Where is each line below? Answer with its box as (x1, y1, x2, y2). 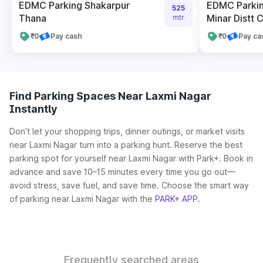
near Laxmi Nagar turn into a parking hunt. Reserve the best (9, 140, 242, 150)
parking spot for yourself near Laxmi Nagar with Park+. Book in (9, 153, 253, 163)
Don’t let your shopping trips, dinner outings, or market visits (9, 126, 245, 136)
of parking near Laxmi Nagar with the (9, 194, 155, 204)
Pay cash (50, 32, 82, 41)
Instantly (9, 103, 58, 115)
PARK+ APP (155, 194, 198, 204)
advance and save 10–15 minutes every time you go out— (9, 167, 235, 177)
